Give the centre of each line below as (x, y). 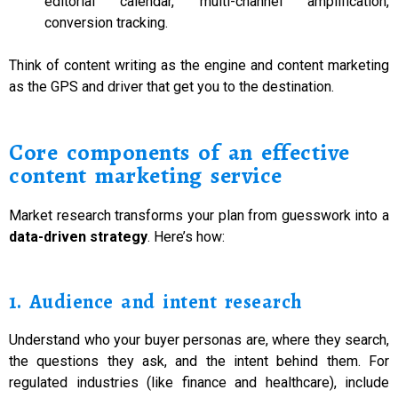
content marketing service (146, 176)
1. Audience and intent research (156, 302)
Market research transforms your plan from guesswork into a (199, 216)
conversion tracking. (106, 22)
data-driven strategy (78, 237)
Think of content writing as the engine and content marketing (199, 65)
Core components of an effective (179, 153)
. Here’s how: (186, 237)
